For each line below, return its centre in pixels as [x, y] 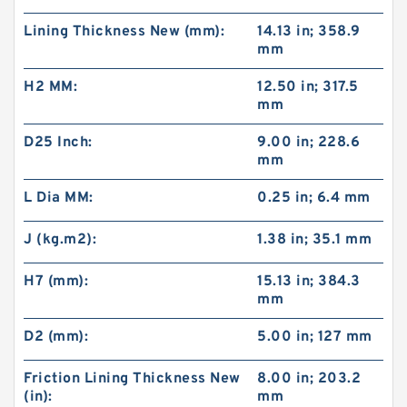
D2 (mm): [56, 337]
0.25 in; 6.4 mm [314, 198]
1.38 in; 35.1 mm [315, 240]
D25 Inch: [58, 143]
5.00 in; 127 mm [315, 337]
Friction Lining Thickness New [132, 379]
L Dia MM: [59, 198]
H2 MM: [50, 87]
